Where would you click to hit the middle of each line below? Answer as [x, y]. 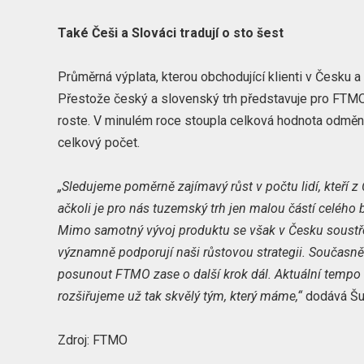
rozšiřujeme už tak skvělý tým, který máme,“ [180, 297]
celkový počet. [99, 142]
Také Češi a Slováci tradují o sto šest [171, 32]
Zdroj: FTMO [93, 340]
